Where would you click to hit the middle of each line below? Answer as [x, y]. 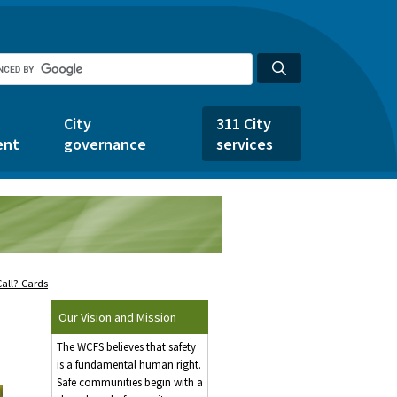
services [245, 144]
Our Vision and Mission [117, 318]
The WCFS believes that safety [126, 347]
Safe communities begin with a [130, 383]
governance [105, 144]
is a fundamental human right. [129, 365]
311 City [244, 124]
